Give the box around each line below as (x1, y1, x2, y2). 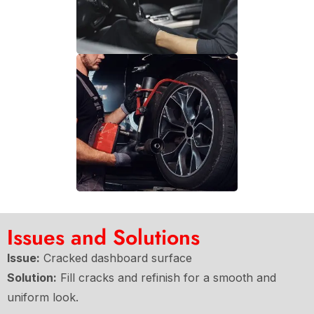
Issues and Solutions (7, 222, 200, 253)
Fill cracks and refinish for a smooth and (57, 271, 276, 285)
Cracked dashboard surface (40, 251, 192, 266)
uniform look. (7, 290, 78, 305)
